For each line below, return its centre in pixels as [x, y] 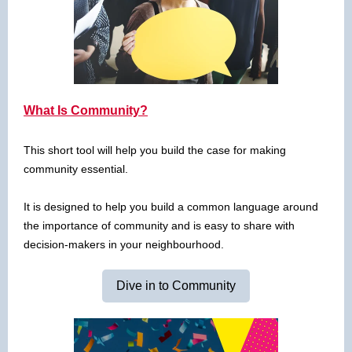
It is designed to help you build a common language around [171, 207]
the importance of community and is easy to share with [159, 225]
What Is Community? [86, 110]
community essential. [76, 169]
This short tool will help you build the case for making [155, 150]
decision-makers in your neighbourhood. [124, 244]
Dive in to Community [176, 286]
